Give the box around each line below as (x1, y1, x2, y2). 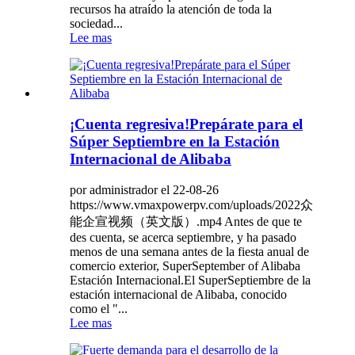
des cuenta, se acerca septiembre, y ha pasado (70, 230, 296, 244)
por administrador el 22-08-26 (70, 182, 219, 197)
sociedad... (70, 17, 123, 31)
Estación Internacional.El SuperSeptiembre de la (70, 273, 311, 287)
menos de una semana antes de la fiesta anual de (70, 244, 309, 258)
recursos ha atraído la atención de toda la (70, 2, 272, 17)
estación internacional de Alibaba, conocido (70, 287, 287, 301)
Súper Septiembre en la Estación (70, 133, 280, 151)
